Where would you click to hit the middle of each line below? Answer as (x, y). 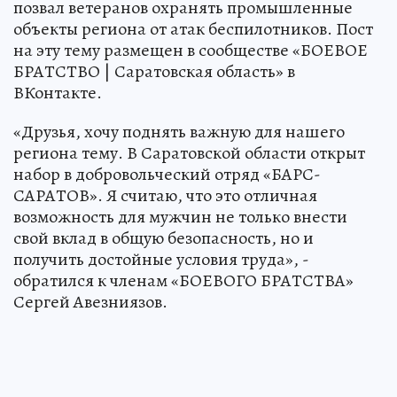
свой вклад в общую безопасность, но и (163, 238)
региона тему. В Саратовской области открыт (189, 153)
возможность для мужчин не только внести (180, 217)
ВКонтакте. (58, 93)
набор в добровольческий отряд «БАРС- (167, 175)
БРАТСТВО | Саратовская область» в (154, 72)
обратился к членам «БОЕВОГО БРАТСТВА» (183, 281)
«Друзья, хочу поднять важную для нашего (179, 132)
